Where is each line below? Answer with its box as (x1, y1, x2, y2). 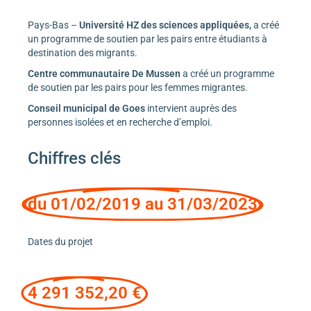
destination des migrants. (28, 47, 137, 59)
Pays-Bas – (28, 19, 79, 31)
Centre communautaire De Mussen (28, 68, 183, 80)
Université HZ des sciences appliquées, (79, 19, 253, 31)
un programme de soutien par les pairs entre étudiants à (28, 33, 267, 45)
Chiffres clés (28, 149, 121, 169)
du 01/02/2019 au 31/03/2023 (28, 194, 258, 215)
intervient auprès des (147, 103, 237, 115)
